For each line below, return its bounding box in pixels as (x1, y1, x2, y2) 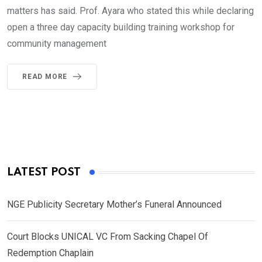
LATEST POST (7, 167, 81, 178)
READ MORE (22, 73, 68, 81)
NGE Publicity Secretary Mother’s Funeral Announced (7, 199, 222, 210)
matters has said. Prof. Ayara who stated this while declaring (7, 5, 254, 16)
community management (7, 38, 106, 49)
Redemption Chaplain (7, 247, 94, 258)
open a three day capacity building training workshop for (7, 22, 235, 33)
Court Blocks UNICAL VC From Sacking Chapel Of (7, 231, 208, 242)
